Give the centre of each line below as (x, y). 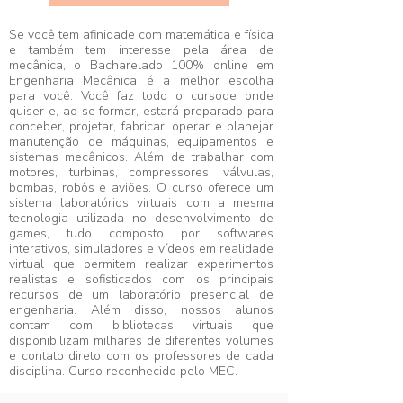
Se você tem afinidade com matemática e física (141, 35)
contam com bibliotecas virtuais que (141, 325)
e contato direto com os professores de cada (141, 356)
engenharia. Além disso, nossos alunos (141, 310)
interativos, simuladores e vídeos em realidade (141, 249)
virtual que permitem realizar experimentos (141, 264)
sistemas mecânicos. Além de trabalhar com (141, 157)
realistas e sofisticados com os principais (141, 279)
